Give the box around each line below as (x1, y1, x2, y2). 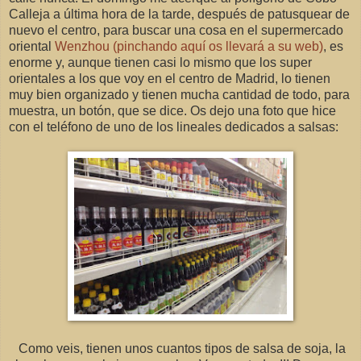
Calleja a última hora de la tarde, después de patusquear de (9, 7, 350, 22)
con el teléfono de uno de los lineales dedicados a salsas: (9, 120, 338, 135)
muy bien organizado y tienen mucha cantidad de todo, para (9, 88, 350, 102)
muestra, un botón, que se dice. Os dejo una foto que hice (9, 104, 336, 118)
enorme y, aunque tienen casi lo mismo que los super (9, 56, 312, 70)
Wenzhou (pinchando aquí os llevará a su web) (55, 39, 323, 54)
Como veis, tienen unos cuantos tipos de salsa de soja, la (9, 342, 346, 356)
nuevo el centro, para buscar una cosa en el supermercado (9, 23, 343, 38)
